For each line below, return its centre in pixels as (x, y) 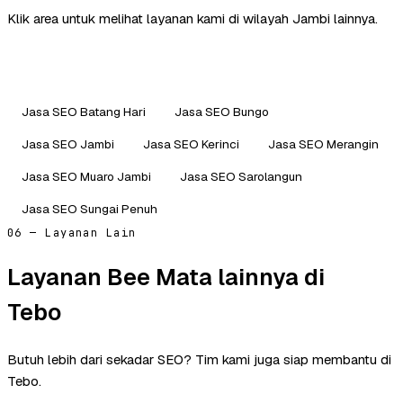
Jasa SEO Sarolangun (241, 176)
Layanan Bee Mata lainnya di (166, 277)
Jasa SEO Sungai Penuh (90, 208)
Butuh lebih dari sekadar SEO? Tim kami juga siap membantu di (199, 360)
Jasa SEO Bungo (222, 111)
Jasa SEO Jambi (68, 143)
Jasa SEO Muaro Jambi (86, 176)
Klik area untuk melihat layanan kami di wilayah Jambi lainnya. (193, 18)
